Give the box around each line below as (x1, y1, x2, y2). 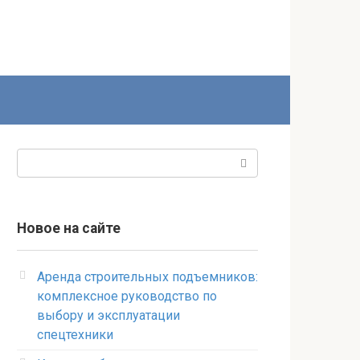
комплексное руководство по (37, 288, 217, 304)
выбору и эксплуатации (37, 308, 180, 323)
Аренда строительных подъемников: (37, 269, 258, 284)
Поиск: (17, 150, 57, 166)
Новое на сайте (17, 220, 121, 236)
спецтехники (37, 327, 113, 342)
